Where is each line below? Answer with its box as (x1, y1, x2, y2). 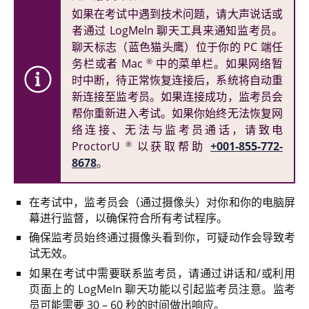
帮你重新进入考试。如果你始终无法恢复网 (72, 106, 283, 121)
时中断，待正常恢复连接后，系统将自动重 (72, 72, 283, 88)
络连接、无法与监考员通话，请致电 (72, 122, 283, 138)
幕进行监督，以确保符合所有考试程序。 (29, 210, 228, 226)
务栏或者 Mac (72, 56, 146, 72)
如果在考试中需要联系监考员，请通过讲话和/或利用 (29, 265, 295, 281)
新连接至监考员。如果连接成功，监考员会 (72, 89, 283, 105)
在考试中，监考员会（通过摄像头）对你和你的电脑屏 (29, 195, 295, 210)
